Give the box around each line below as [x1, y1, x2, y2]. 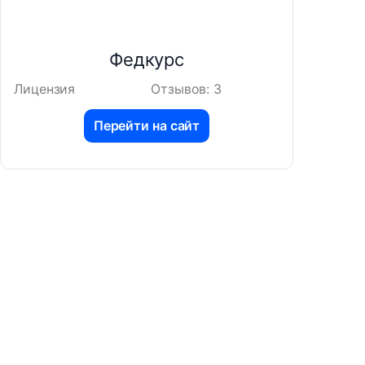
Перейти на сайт [93, 117, 200, 134]
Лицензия [14, 81, 76, 97]
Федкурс [108, 49, 185, 70]
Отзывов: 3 [151, 81, 222, 97]
